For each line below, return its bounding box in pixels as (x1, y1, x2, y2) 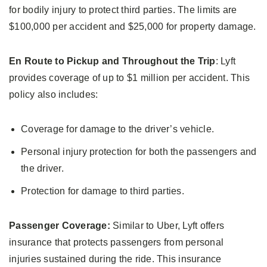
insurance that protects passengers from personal (9, 237, 223, 248)
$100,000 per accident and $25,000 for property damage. (9, 21, 256, 32)
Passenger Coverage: (9, 221, 113, 231)
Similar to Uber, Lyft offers (113, 221, 224, 231)
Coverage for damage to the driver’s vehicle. (21, 124, 214, 135)
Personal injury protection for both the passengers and (21, 147, 257, 157)
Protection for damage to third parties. (21, 186, 184, 197)
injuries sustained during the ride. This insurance (9, 254, 222, 265)
